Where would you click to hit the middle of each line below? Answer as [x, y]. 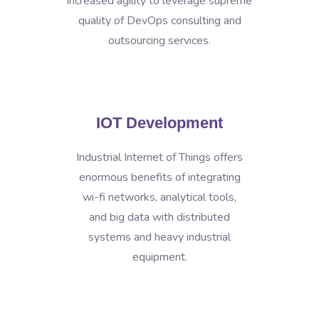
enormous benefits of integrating [159, 177]
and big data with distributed [159, 217]
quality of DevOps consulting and [159, 21]
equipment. [159, 257]
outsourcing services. [159, 41]
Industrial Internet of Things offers [159, 157]
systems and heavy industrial [159, 237]
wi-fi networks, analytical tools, [159, 197]
